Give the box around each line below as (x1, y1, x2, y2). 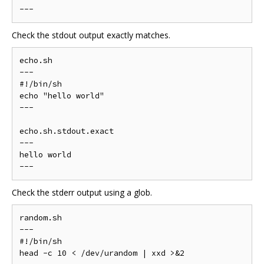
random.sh (19, 213, 62, 223)
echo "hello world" (19, 91, 104, 101)
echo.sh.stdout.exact (19, 126, 114, 137)
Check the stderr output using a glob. (12, 187, 152, 199)
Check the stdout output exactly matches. (12, 29, 170, 41)
